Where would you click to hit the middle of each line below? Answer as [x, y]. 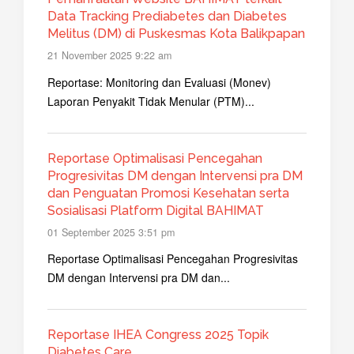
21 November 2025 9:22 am [109, 56]
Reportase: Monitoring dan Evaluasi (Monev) [159, 82]
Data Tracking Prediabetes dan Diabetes [167, 17]
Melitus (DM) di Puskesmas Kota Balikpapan [176, 34]
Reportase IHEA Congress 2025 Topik [158, 335]
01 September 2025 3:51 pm [111, 232]
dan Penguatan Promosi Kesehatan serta [168, 193]
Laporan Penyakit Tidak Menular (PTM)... [151, 101]
